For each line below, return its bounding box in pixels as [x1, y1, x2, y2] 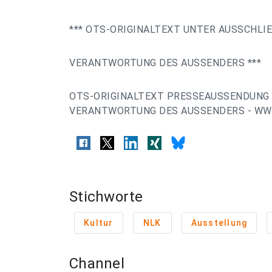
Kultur [84, 218, 114, 228]
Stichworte [69, 188, 143, 205]
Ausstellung [191, 218, 248, 228]
